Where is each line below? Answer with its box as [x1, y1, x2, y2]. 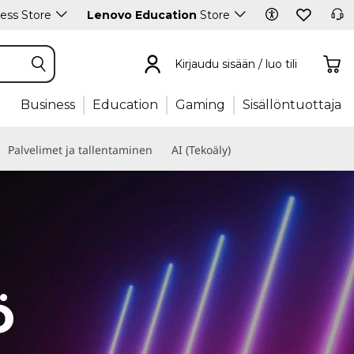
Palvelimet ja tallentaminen [8, 142, 153, 157]
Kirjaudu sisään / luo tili [175, 56, 297, 71]
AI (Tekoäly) [171, 142, 231, 157]
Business [21, 97, 75, 112]
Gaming [175, 97, 225, 112]
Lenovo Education [87, 8, 197, 22]
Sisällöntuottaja [243, 97, 341, 112]
